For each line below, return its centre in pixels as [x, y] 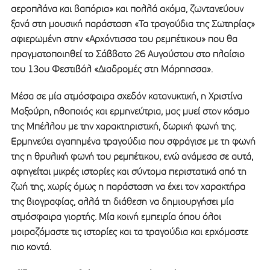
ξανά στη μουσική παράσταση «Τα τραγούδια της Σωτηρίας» [133, 24]
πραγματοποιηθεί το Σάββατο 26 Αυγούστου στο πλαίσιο [127, 54]
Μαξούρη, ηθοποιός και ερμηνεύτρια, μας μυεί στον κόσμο [130, 111]
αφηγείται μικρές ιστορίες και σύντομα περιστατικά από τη [128, 172]
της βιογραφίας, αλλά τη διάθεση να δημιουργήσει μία [122, 202]
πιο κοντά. [31, 247]
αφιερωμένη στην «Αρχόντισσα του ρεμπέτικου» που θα [124, 39]
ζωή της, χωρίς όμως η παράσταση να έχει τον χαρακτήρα [128, 187]
